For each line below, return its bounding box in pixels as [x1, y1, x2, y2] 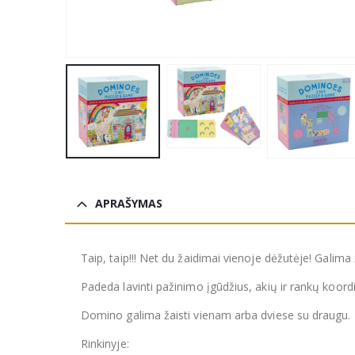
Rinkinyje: [81, 335, 129, 351]
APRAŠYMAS [95, 195, 162, 211]
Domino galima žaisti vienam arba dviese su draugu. [81, 307, 351, 323]
